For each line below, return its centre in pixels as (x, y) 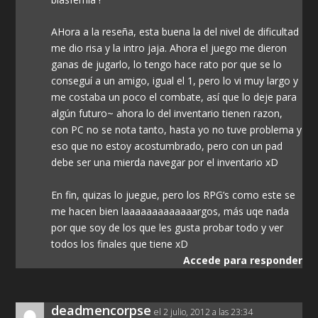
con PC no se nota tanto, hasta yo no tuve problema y (177, 130)
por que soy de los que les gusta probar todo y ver (168, 227)
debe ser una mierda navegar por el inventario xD (165, 163)
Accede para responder (242, 260)
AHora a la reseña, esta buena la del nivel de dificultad (175, 32)
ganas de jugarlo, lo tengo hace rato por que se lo (167, 65)
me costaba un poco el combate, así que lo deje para (174, 97)
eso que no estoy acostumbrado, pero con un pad (167, 146)
